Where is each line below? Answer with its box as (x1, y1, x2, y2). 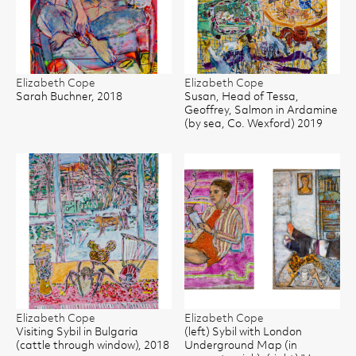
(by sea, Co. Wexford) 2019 (184, 118, 323, 130)
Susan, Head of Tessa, (184, 91, 299, 103)
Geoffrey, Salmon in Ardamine (184, 105, 338, 116)
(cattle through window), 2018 (16, 340, 169, 351)
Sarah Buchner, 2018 (16, 91, 122, 103)
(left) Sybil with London (184, 327, 302, 338)
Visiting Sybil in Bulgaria (16, 327, 138, 338)
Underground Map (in (184, 340, 297, 351)
